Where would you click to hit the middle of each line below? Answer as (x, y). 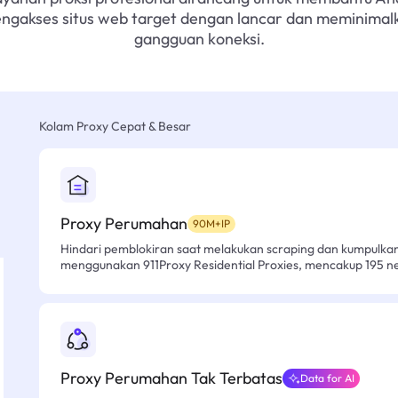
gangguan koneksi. (199, 39)
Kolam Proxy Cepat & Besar (115, 126)
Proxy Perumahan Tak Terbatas (171, 378)
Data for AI (327, 378)
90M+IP (211, 223)
